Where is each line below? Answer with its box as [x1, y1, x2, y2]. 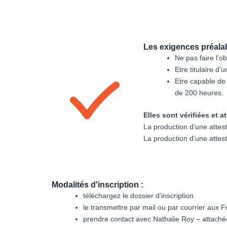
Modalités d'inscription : [52, 180, 143, 190]
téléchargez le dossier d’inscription [83, 192, 196, 200]
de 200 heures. [175, 89, 223, 97]
